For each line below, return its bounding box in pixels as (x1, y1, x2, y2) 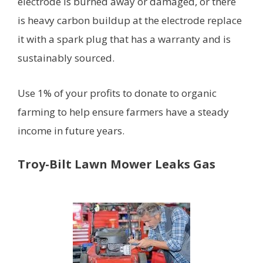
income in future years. (18, 124, 124, 138)
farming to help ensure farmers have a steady (18, 105, 229, 119)
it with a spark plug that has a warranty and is (18, 32, 231, 46)
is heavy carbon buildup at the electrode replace (18, 13, 242, 27)
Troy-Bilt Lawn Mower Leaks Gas (18, 156, 215, 173)
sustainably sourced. (18, 50, 114, 65)
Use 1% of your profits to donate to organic (18, 86, 217, 100)
